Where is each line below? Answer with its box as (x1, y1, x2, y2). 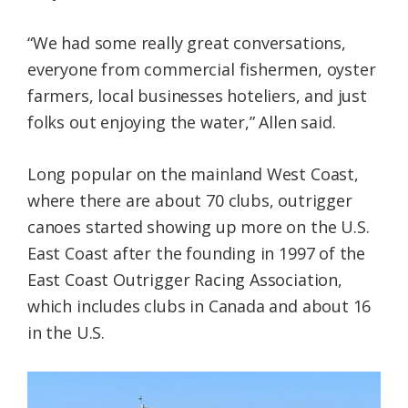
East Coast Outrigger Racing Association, (27, 269, 342, 291)
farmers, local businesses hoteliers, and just (27, 85, 367, 107)
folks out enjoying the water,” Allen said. (27, 111, 336, 134)
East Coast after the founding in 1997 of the (27, 242, 366, 265)
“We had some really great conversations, (27, 32, 346, 55)
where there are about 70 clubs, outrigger (27, 189, 352, 212)
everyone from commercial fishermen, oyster (27, 58, 376, 81)
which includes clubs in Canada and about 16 (27, 295, 372, 318)
